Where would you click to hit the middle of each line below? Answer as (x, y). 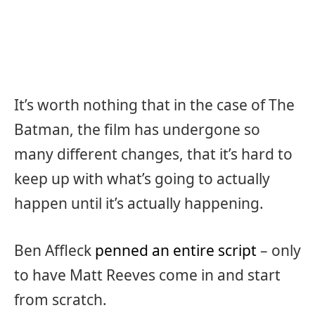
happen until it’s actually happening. (139, 203)
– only (279, 250)
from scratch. (60, 299)
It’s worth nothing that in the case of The (154, 104)
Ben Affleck (54, 250)
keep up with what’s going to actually (142, 178)
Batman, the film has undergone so (137, 129)
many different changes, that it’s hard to (153, 154)
